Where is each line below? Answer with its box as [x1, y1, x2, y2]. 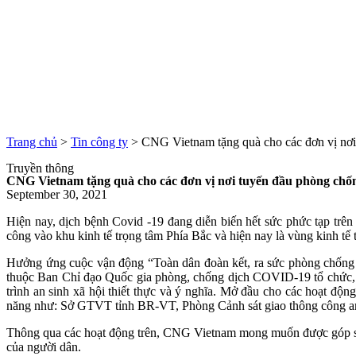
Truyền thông [6, 161, 74, 175]
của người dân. [6, 339, 81, 354]
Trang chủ [6, 134, 57, 149]
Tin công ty [71, 134, 128, 149]
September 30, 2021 [6, 187, 107, 201]
